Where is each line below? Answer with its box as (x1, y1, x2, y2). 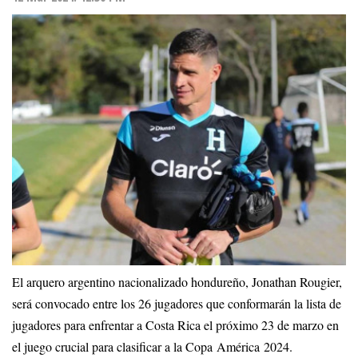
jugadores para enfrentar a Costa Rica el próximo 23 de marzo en (12, 316, 339, 334)
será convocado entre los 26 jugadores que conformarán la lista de (12, 294, 341, 312)
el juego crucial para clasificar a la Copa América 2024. (12, 337, 292, 356)
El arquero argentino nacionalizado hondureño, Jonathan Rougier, (12, 272, 342, 291)
